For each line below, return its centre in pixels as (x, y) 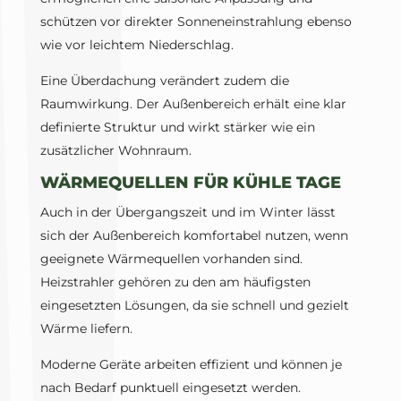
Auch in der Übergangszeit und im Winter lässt (188, 213)
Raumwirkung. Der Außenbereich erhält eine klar (193, 104)
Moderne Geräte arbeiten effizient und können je (191, 365)
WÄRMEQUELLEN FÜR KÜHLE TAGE (190, 183)
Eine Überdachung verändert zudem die (164, 81)
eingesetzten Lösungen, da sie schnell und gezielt (194, 306)
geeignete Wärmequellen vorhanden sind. (171, 259)
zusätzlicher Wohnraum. (115, 151)
